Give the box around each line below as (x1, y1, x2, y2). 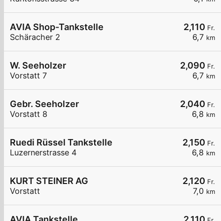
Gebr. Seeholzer (10, 99, 79, 110)
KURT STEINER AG (10, 176, 88, 186)
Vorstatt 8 (10, 109, 47, 119)
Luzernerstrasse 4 (10, 147, 76, 158)
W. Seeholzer (10, 60, 66, 71)
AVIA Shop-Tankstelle (10, 22, 104, 33)
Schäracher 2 (10, 32, 60, 42)
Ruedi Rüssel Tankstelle (10, 137, 112, 148)
